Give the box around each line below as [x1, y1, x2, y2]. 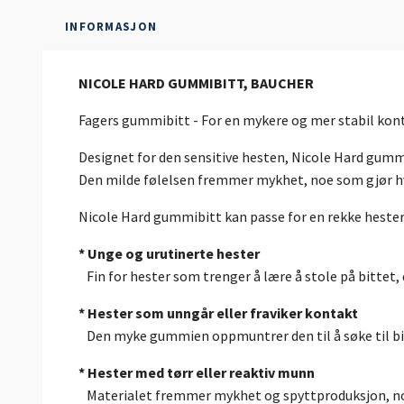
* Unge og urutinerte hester [78, 244, 260, 263]
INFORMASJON [65, 19, 158, 34]
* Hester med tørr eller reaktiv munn [78, 363, 315, 382]
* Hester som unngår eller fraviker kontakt [78, 304, 358, 323]
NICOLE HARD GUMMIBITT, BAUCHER [78, 74, 317, 93]
